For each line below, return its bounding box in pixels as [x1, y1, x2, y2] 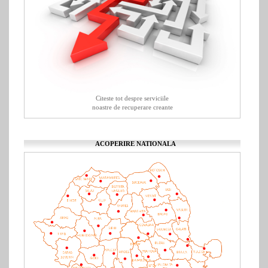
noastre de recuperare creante [92, 103, 173, 111]
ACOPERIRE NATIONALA [95, 140, 176, 148]
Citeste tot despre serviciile [96, 95, 169, 102]
